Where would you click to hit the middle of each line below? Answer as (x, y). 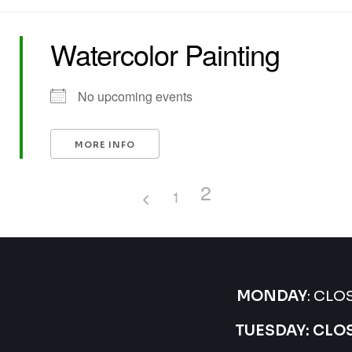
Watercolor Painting (165, 54)
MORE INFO (105, 145)
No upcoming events (136, 96)
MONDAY (271, 296)
